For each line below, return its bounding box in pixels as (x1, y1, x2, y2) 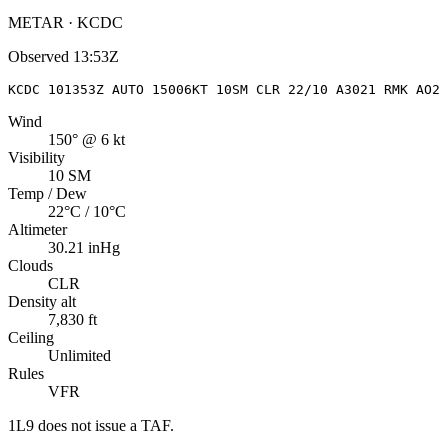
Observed (8, 47, 69, 65)
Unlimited (48, 346, 111, 364)
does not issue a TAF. (34, 416, 174, 434)
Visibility (8, 148, 65, 166)
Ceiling (8, 328, 54, 346)
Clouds (8, 256, 53, 274)
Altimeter (8, 220, 67, 238)
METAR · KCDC (8, 13, 123, 31)
